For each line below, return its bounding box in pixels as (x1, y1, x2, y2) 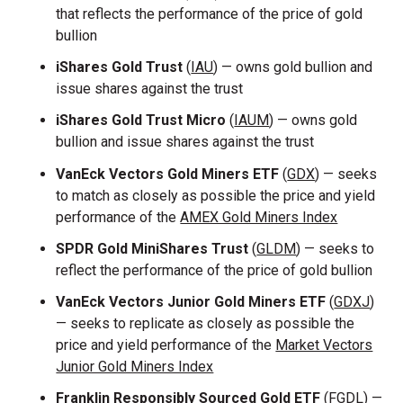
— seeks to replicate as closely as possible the (56, 315, 355, 333)
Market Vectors (275, 336, 373, 354)
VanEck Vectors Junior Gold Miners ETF (56, 293, 327, 311)
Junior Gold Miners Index (56, 358, 214, 376)
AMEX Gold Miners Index (180, 208, 338, 226)
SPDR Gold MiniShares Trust (56, 239, 249, 257)
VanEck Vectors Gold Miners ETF (56, 165, 280, 183)
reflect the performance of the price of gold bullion (56, 261, 377, 279)
